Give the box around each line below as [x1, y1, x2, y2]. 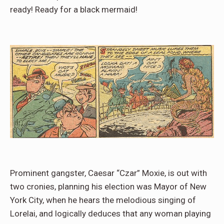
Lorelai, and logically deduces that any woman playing [10, 208, 211, 219]
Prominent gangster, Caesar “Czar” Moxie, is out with [10, 168, 207, 178]
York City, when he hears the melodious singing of [10, 195, 196, 205]
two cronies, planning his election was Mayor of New [10, 181, 206, 192]
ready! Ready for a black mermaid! [10, 4, 137, 14]
